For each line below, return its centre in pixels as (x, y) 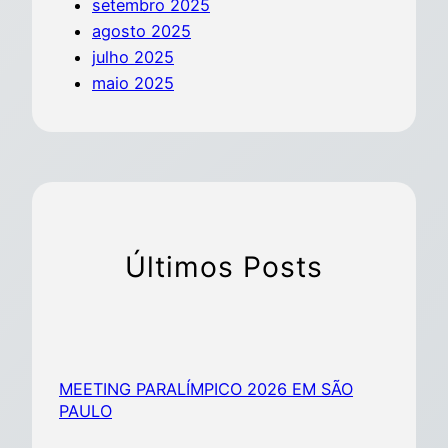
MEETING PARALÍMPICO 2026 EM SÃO (206, 388)
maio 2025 (133, 83)
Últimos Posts (224, 267)
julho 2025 (133, 57)
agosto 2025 (141, 31)
